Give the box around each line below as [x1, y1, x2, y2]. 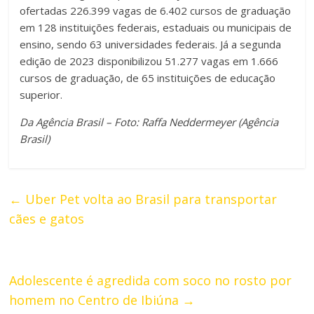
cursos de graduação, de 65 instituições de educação [20, 71, 276, 86]
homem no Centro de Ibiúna [9, 292, 183, 309]
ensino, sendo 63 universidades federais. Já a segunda [20, 37, 282, 52]
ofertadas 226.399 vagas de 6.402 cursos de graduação [20, 4, 292, 18]
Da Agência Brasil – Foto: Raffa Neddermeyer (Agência [20, 115, 279, 130]
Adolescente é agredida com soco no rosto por [9, 272, 292, 289]
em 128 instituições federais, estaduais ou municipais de [20, 20, 292, 35]
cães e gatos [9, 210, 85, 228]
